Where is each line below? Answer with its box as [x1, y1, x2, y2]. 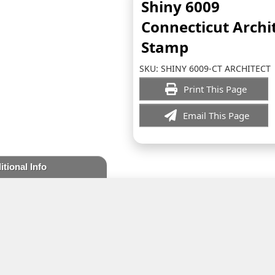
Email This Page [183, 109, 249, 122]
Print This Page [183, 83, 249, 95]
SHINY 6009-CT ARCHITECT [161, 63, 271, 74]
